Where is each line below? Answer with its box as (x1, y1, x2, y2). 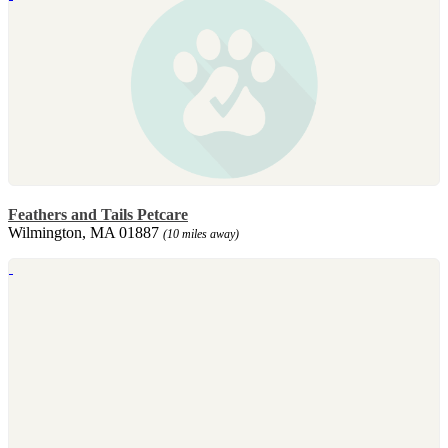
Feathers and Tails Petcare (8, 205, 188, 223)
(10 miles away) (163, 226, 239, 241)
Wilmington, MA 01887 (8, 223, 163, 241)
